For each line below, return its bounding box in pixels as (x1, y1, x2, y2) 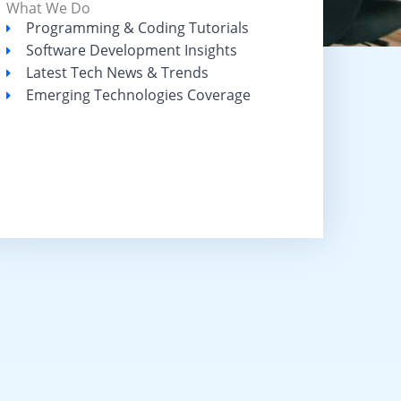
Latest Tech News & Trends (26, 63, 209, 82)
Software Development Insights (26, 40, 238, 60)
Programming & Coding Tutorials (26, 18, 250, 38)
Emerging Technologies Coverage (26, 85, 252, 105)
